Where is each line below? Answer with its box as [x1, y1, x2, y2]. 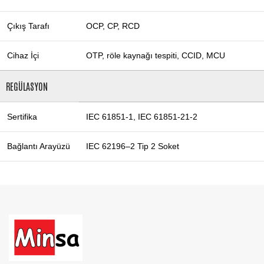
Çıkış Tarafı [7, 21, 49, 31]
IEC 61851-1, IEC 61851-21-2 [86, 112, 197, 122]
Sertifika [7, 112, 37, 122]
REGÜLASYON [6, 80, 48, 93]
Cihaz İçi [7, 51, 39, 61]
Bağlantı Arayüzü [7, 141, 70, 151]
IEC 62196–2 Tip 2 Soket [86, 141, 179, 151]
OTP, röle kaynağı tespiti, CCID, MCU [86, 51, 225, 61]
